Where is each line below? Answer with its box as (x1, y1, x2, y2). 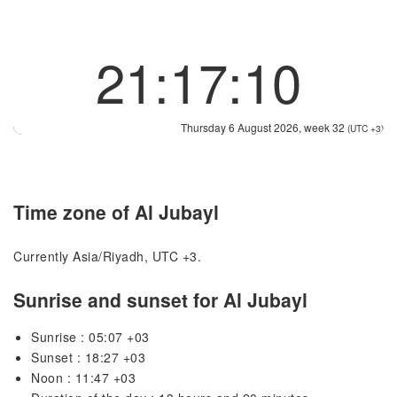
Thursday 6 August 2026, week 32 (181, 120, 347, 135)
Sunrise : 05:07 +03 (31, 328, 150, 346)
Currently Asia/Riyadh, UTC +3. (13, 246, 201, 265)
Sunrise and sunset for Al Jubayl (13, 286, 307, 314)
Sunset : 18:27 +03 (31, 348, 145, 367)
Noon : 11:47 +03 (31, 369, 136, 387)
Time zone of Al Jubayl (13, 198, 219, 226)
